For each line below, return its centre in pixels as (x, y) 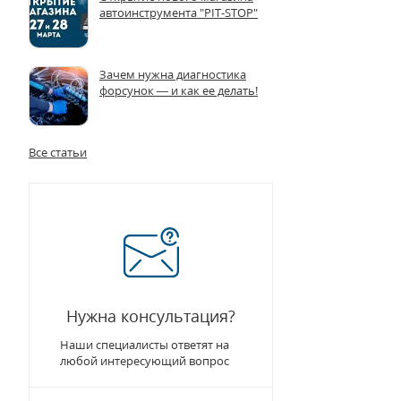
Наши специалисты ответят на (145, 345)
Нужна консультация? (151, 316)
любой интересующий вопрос (145, 361)
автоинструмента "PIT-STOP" (179, 13)
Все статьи (58, 152)
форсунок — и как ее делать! (179, 90)
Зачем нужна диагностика (173, 74)
